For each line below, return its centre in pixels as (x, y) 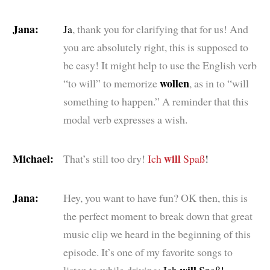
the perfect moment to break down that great (158, 215)
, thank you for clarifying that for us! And (160, 29)
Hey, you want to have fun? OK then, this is (155, 197)
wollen (174, 83)
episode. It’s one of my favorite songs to (148, 252)
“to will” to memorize (110, 83)
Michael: (33, 158)
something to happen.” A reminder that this (155, 101)
